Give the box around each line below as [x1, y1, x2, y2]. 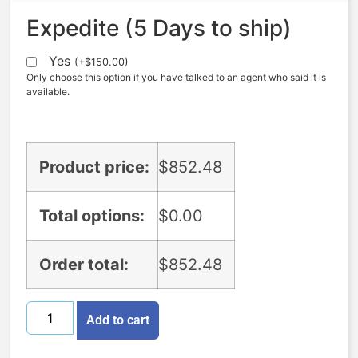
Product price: [39, 157, 150, 177]
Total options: [39, 206, 145, 226]
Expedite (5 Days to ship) [26, 14, 292, 42]
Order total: [39, 255, 129, 275]
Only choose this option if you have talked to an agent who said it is [26, 70, 327, 83]
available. [26, 85, 70, 97]
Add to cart [86, 312, 149, 328]
